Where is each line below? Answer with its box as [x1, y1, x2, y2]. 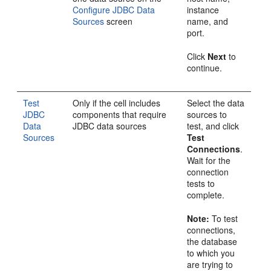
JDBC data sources [73, 119, 147, 132]
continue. [187, 61, 223, 74]
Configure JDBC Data [73, 3, 155, 16]
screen [104, 15, 133, 27]
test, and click [187, 119, 240, 132]
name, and [187, 15, 229, 27]
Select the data [187, 96, 245, 109]
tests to [187, 177, 215, 189]
